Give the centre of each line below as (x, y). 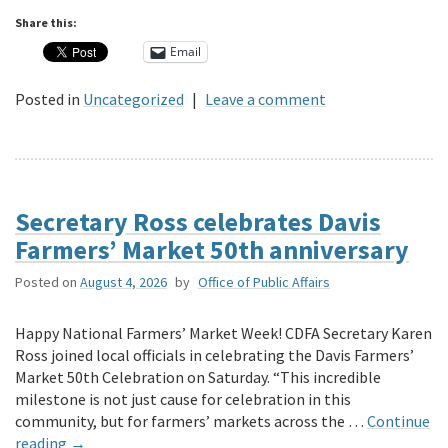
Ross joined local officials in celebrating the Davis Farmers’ (214, 354)
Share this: (46, 22)
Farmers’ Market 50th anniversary (212, 249)
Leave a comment (265, 98)
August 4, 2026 (123, 281)
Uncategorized (133, 98)
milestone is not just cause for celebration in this (183, 398)
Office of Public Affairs (264, 281)
